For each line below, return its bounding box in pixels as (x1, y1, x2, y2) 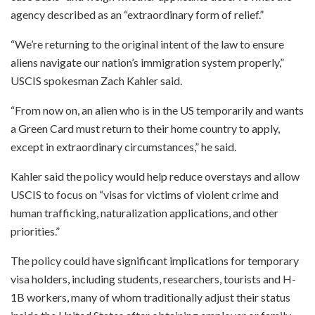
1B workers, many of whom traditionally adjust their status (11, 290, 290, 304)
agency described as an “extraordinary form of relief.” (11, 7, 264, 21)
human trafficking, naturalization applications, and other (11, 205, 278, 219)
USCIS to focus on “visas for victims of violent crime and (11, 187, 278, 201)
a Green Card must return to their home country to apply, (11, 121, 280, 135)
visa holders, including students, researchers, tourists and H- (11, 271, 296, 285)
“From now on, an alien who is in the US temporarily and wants (11, 103, 304, 117)
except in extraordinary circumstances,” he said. (11, 139, 236, 153)
